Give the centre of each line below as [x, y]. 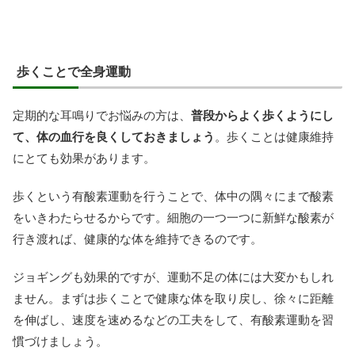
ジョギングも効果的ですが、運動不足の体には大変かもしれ [173, 277]
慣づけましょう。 [60, 341]
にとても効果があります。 [84, 158]
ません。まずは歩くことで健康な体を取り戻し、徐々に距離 [173, 298]
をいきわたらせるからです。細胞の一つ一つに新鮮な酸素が [173, 217]
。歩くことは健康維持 [274, 136]
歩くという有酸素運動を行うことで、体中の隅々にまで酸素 [173, 196]
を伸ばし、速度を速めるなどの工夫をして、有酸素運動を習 [173, 319]
